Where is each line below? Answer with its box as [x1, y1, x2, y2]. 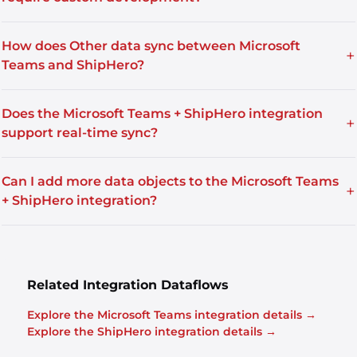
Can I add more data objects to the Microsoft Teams [2, 174, 339, 189]
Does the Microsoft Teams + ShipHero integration [2, 106, 323, 121]
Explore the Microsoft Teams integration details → [27, 308, 316, 322]
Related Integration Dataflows [27, 277, 229, 292]
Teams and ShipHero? [2, 57, 144, 73]
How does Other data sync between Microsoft [2, 38, 300, 53]
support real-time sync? [2, 125, 158, 140]
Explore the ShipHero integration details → [27, 324, 277, 339]
